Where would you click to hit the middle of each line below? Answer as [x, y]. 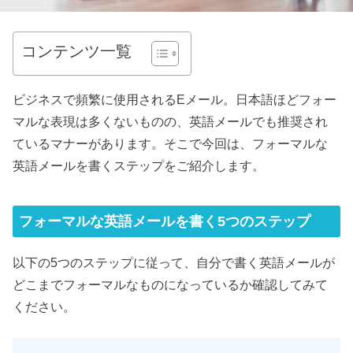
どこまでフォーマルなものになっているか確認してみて [171, 284]
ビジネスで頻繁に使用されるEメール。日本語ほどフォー [175, 100]
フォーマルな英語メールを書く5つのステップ [165, 222]
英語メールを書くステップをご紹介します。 [139, 166]
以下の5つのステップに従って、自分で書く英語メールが [174, 262]
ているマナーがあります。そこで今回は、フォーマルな [171, 144]
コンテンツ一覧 [77, 51]
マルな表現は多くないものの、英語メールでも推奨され [171, 122]
